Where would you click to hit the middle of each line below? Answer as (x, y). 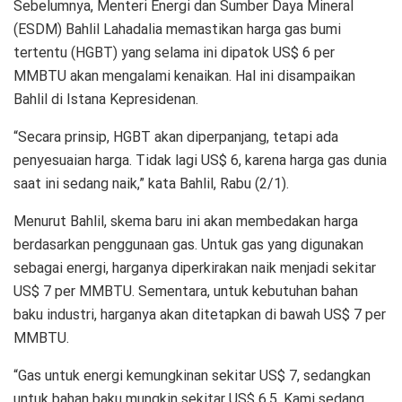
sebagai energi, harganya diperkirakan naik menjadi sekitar (195, 268)
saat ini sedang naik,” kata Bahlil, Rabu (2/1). (151, 184)
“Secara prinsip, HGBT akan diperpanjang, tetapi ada (176, 137)
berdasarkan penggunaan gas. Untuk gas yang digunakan (188, 245)
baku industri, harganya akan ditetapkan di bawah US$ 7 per (200, 315)
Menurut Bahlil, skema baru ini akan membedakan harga (186, 222)
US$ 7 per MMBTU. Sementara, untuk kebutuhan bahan (186, 292)
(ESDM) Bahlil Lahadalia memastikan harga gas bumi (177, 30)
